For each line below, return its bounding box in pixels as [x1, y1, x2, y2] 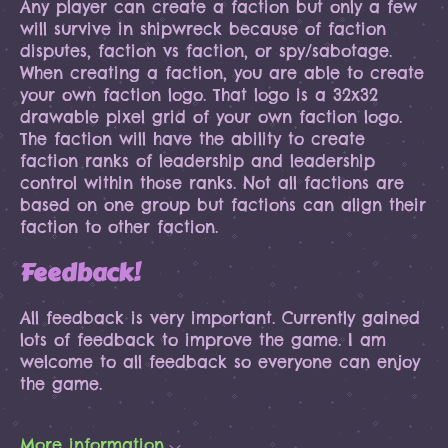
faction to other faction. [20, 217, 218, 237]
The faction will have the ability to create [20, 129, 365, 149]
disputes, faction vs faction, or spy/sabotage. [20, 41, 392, 61]
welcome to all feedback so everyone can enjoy [20, 352, 420, 372]
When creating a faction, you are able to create [20, 63, 424, 83]
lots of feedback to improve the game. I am [20, 330, 386, 350]
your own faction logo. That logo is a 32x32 [20, 85, 378, 105]
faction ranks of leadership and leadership [20, 151, 375, 171]
